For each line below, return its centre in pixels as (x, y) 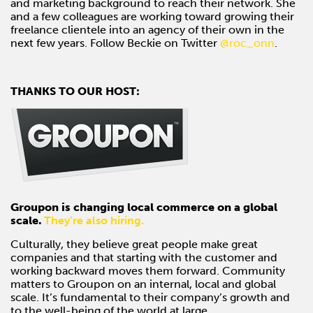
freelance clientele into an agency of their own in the (147, 29)
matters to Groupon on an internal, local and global (143, 284)
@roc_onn (247, 43)
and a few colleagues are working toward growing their (152, 16)
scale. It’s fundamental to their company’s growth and (150, 297)
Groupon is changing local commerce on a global (144, 207)
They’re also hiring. (94, 220)
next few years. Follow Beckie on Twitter (115, 43)
